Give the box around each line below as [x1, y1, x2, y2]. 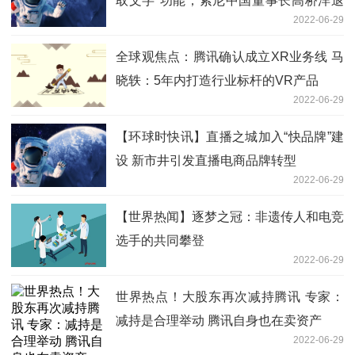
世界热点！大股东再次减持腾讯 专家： [116, 289, 344, 303]
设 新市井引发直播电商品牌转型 [116, 153, 296, 167]
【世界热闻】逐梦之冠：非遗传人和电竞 [116, 209, 344, 223]
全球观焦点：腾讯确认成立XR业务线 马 [116, 49, 344, 63]
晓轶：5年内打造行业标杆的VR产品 [116, 73, 319, 87]
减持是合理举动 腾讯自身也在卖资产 [116, 313, 322, 327]
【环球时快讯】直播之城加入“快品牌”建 [116, 129, 344, 143]
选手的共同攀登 [116, 233, 204, 247]
